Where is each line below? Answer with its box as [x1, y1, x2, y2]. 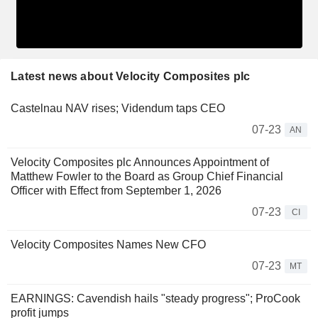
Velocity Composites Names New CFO [11, 238, 206, 251]
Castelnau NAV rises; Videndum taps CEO [11, 102, 225, 114]
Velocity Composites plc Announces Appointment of [11, 155, 269, 168]
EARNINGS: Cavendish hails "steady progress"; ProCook [11, 292, 300, 305]
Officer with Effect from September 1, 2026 [11, 184, 221, 197]
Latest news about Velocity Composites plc [11, 70, 251, 82]
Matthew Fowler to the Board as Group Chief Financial [11, 170, 283, 182]
